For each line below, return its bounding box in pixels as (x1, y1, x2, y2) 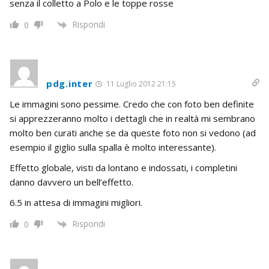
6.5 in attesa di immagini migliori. (10, 196, 142, 208)
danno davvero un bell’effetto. (10, 175, 133, 188)
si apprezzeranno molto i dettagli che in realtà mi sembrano (10, 112, 255, 124)
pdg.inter (46, 77, 93, 89)
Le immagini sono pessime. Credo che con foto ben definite (10, 97, 254, 110)
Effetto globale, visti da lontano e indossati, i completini (10, 161, 237, 174)
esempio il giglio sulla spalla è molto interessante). (10, 141, 216, 153)
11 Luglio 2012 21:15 (104, 78, 177, 89)
